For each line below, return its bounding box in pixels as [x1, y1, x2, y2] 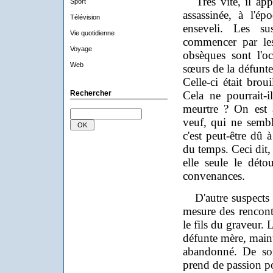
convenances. [182, 169, 245, 182]
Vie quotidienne [69, 29, 115, 37]
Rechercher [69, 89, 112, 97]
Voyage [69, 45, 92, 52]
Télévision [69, 13, 100, 21]
